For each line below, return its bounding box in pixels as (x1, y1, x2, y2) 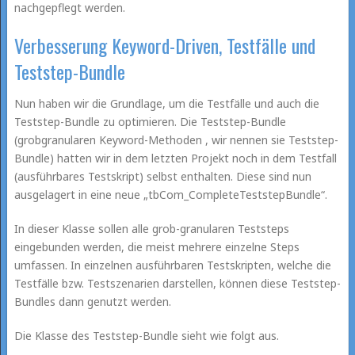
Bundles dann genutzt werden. (13, 293, 171, 309)
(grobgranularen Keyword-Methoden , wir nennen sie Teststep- (13, 132, 338, 147)
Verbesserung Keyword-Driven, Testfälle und (13, 30, 315, 59)
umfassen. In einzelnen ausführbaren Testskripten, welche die (13, 257, 331, 273)
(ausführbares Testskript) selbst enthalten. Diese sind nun (13, 168, 311, 184)
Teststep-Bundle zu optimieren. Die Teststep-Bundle (13, 113, 286, 129)
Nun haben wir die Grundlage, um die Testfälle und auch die (13, 95, 319, 111)
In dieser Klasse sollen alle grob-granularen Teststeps (13, 220, 289, 236)
